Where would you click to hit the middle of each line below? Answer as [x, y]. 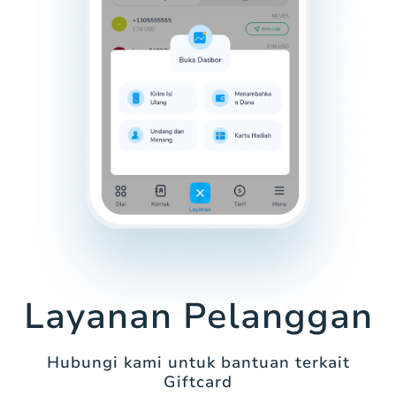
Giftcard [198, 382]
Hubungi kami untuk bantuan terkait [198, 363]
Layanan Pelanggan [198, 317]
